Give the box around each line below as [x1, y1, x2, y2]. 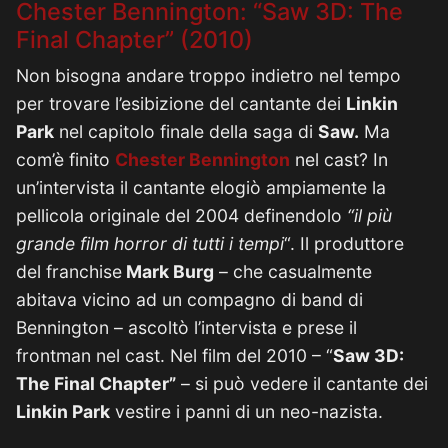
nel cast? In [290, 149, 388, 170]
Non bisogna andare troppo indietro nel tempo [16, 65, 401, 86]
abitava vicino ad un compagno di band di [16, 289, 363, 310]
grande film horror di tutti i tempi [16, 233, 284, 254]
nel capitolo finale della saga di [54, 121, 318, 142]
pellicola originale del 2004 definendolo [16, 205, 347, 226]
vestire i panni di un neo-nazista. [110, 401, 383, 422]
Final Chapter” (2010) [16, 25, 253, 54]
